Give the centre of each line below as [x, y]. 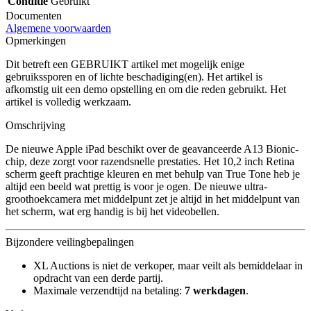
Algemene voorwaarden [58, 28]
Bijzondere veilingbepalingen [70, 242]
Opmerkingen [36, 40]
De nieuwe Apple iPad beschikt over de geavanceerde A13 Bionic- [152, 149]
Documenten [34, 15]
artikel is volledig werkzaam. [68, 101]
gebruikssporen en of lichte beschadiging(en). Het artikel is [134, 76]
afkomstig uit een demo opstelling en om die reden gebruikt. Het [146, 89]
